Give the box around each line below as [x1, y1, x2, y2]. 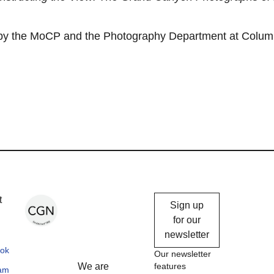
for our [173, 214, 201, 225]
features [154, 261, 186, 271]
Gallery [78, 212, 127, 229]
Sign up [170, 199, 204, 210]
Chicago [78, 193, 136, 210]
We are [78, 261, 109, 272]
